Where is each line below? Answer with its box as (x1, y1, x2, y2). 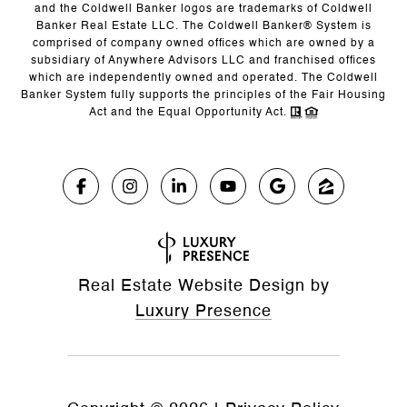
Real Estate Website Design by (77, 277, 330, 294)
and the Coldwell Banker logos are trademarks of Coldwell (35, 3, 372, 15)
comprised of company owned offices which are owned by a (32, 37, 375, 49)
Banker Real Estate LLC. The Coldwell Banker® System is (35, 20, 372, 32)
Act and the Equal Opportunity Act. (89, 106, 291, 118)
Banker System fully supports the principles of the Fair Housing (21, 89, 386, 101)
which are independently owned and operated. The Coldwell (29, 72, 378, 84)
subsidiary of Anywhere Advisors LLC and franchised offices (31, 55, 376, 66)
